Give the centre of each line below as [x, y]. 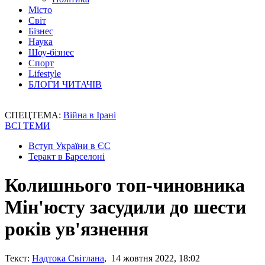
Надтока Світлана [68, 258]
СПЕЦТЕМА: [34, 115]
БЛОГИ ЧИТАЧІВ [65, 84]
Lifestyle [45, 74]
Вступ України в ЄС [70, 146]
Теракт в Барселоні [67, 156]
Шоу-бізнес [51, 52]
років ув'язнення [77, 229]
